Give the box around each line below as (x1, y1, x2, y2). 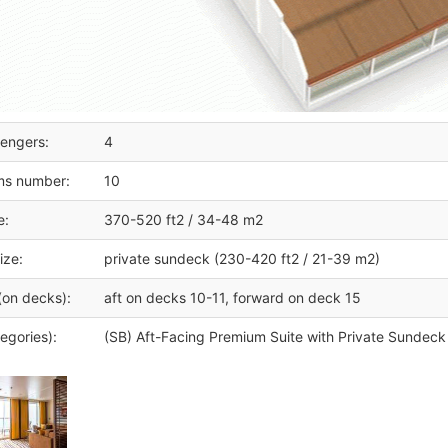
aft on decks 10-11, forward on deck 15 (104, 288, 361, 306)
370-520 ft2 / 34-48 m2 (104, 210, 263, 228)
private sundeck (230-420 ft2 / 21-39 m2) (104, 249, 380, 267)
